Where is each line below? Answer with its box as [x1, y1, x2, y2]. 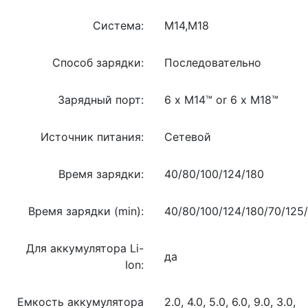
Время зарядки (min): [28, 203, 144, 218]
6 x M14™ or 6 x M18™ [164, 92, 278, 107]
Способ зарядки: [52, 55, 144, 69]
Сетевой [164, 129, 211, 144]
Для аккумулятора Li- [26, 241, 144, 255]
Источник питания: [41, 129, 144, 144]
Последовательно [164, 55, 261, 69]
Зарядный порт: [58, 92, 144, 107]
